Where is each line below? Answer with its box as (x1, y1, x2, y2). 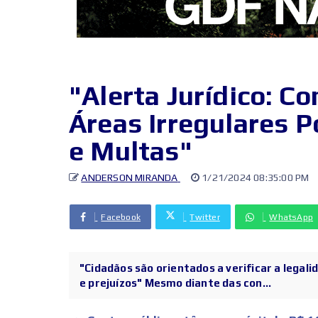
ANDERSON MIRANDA (81, 171, 178, 183)
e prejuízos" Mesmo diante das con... (79, 276, 272, 289)
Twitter (190, 212, 220, 222)
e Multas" (69, 134, 192, 166)
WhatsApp (269, 212, 314, 222)
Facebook (101, 212, 141, 222)
